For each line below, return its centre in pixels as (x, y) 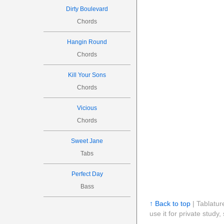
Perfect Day (87, 174)
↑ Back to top (170, 203)
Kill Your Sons (87, 75)
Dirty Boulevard (87, 9)
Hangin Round (87, 42)
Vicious (87, 108)
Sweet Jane (87, 141)
